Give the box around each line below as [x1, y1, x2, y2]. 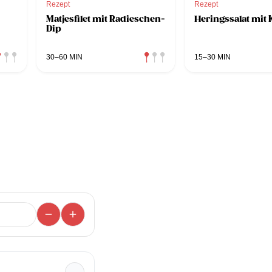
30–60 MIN [46, 52, 83, 61]
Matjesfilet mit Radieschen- [46, 13, 165, 24]
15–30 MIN [194, 52, 231, 61]
